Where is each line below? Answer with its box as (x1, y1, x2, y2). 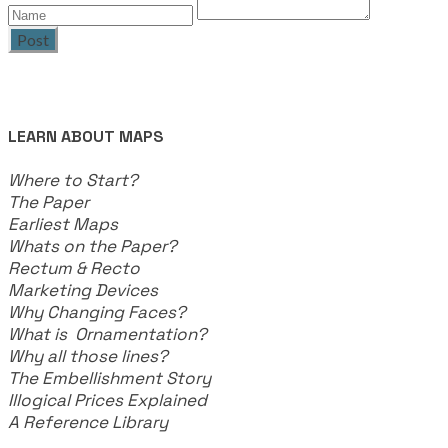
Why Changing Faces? (8, 300, 186, 323)
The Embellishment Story (8, 366, 211, 389)
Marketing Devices (8, 278, 170, 301)
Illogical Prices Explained (8, 388, 207, 411)
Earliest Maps (8, 212, 126, 235)
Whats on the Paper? (8, 234, 181, 257)
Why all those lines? (8, 344, 168, 367)
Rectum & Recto (8, 256, 148, 279)
